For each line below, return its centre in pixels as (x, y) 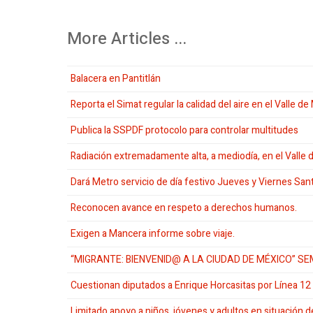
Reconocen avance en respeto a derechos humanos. (184, 208)
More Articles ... (127, 38)
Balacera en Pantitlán (116, 78)
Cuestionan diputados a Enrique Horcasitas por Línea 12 (191, 285)
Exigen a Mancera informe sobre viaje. (153, 233)
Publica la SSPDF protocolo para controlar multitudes (184, 130)
